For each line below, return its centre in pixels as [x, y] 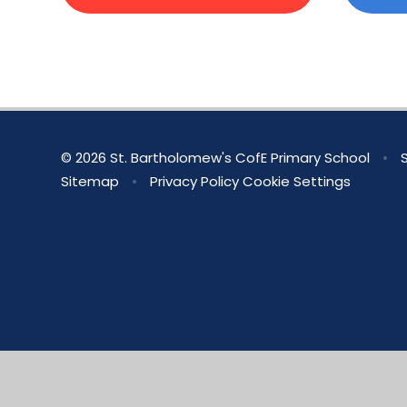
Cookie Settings [296, 181]
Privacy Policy [194, 181]
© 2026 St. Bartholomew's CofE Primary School [218, 157]
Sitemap [90, 181]
